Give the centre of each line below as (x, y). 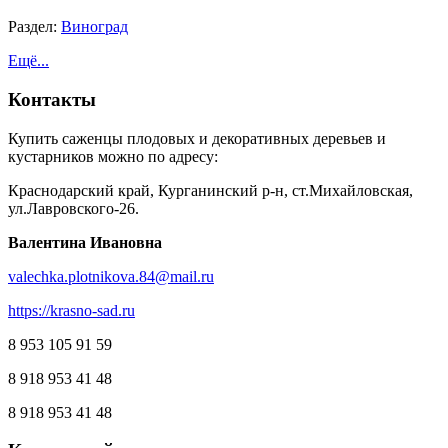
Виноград (94, 27)
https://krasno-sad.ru (71, 310)
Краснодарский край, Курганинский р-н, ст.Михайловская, (210, 190)
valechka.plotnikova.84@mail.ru (111, 276)
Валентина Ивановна (85, 242)
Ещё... (28, 61)
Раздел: (34, 27)
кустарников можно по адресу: (113, 156)
